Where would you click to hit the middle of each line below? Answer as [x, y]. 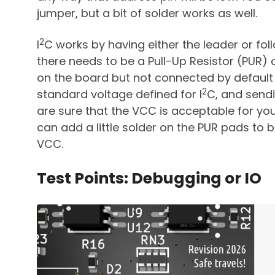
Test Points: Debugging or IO [149, 179]
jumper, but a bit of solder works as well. [147, 14]
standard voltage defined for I [119, 95]
